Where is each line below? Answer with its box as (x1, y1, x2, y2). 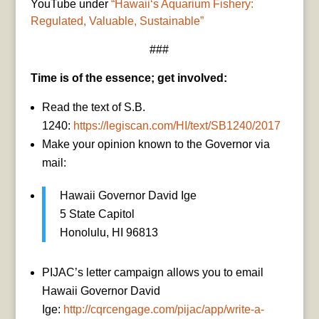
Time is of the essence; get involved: (30, 71, 227, 84)
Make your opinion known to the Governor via (41, 137, 270, 150)
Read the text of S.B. (41, 100, 145, 113)
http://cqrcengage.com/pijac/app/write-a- (63, 303, 264, 315)
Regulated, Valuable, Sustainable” (30, 14, 204, 27)
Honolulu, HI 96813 (59, 226, 158, 239)
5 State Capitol (59, 207, 135, 220)
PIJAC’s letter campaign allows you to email (41, 266, 263, 278)
